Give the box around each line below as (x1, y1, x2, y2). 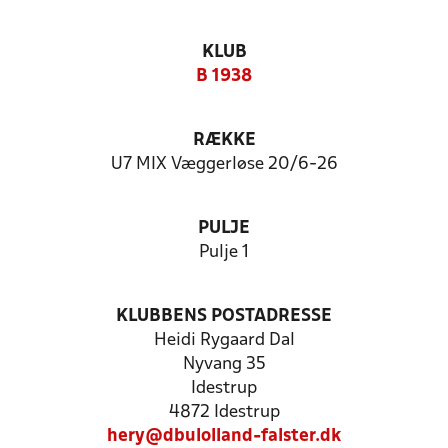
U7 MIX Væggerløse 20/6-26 (110, 156, 338, 173)
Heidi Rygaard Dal (153, 332, 295, 349)
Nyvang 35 (182, 356, 266, 373)
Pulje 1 (199, 244, 249, 261)
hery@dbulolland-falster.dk (107, 428, 341, 445)
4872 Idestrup (168, 404, 280, 421)
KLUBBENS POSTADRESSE (116, 308, 332, 325)
